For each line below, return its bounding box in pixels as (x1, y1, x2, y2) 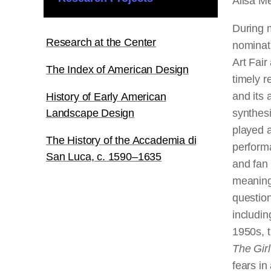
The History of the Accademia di (46, 134, 197, 146)
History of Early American (46, 91, 166, 103)
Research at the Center (46, 36, 157, 48)
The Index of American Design (46, 64, 189, 76)
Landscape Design (46, 107, 135, 119)
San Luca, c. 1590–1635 (46, 151, 162, 163)
